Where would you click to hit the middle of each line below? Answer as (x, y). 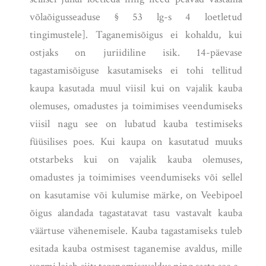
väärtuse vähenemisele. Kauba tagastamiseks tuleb (136, 231)
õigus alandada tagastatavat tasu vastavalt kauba (136, 213)
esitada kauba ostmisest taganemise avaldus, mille (136, 249)
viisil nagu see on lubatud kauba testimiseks (136, 124)
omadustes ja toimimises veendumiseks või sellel (136, 178)
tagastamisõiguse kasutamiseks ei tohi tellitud (136, 71)
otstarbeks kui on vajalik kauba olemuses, (136, 160)
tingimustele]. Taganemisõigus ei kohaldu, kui (136, 35)
